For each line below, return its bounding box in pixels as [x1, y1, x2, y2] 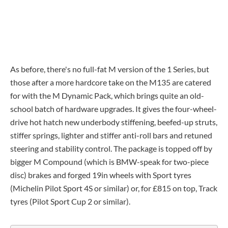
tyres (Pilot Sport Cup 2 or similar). [10, 196, 130, 206]
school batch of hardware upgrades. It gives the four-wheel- [10, 103, 217, 113]
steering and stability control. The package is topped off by [10, 143, 212, 153]
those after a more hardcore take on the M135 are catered [10, 77, 211, 87]
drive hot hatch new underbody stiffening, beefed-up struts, [10, 117, 217, 127]
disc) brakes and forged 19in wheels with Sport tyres [10, 169, 191, 180]
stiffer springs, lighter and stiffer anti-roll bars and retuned [10, 130, 212, 140]
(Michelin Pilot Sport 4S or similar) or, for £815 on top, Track [10, 183, 217, 193]
